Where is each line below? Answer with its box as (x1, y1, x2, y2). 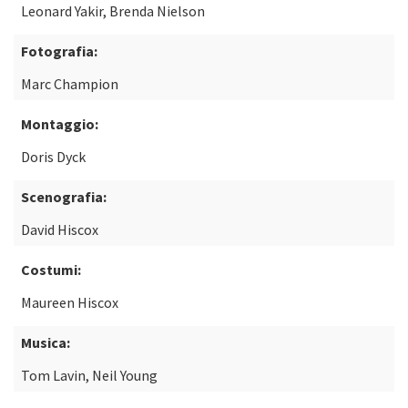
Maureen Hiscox (21, 293, 118, 311)
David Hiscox (21, 220, 98, 239)
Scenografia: (21, 188, 107, 206)
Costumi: (21, 260, 81, 279)
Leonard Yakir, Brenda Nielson (21, 2, 205, 20)
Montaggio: (21, 115, 98, 133)
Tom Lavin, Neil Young (21, 366, 158, 384)
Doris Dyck (21, 148, 86, 166)
